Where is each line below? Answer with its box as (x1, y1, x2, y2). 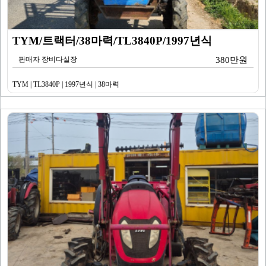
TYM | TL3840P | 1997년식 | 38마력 (12, 80, 120, 89)
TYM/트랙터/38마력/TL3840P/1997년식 (12, 34, 213, 47)
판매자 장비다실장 (18, 55, 78, 64)
